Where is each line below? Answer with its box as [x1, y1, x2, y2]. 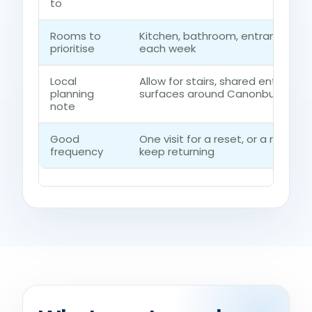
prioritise [50, 41, 95, 56]
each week [139, 41, 196, 56]
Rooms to [50, 29, 101, 43]
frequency [50, 144, 103, 159]
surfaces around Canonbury [139, 86, 284, 101]
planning [50, 86, 94, 101]
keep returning [139, 144, 214, 159]
